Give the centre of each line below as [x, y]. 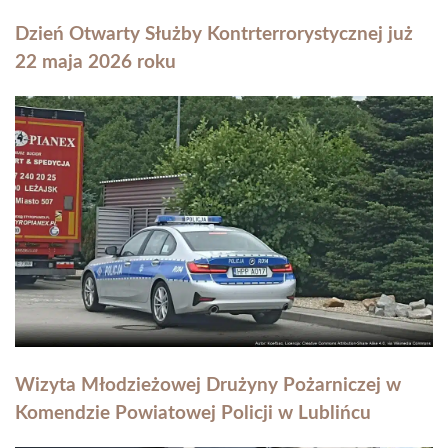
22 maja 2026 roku [95, 63]
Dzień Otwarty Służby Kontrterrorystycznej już [214, 35]
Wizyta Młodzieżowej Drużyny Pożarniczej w [208, 386]
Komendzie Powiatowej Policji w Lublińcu [193, 414]
